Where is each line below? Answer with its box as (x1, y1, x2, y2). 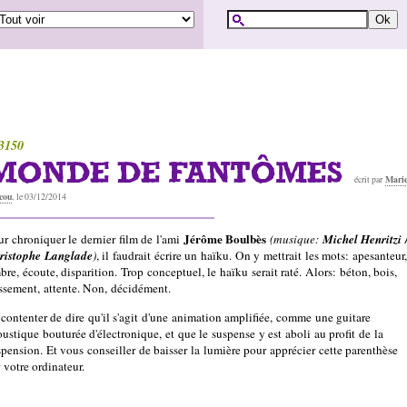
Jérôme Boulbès (183, 230, 270, 249)
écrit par (353, 174, 385, 185)
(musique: (269, 231, 319, 248)
